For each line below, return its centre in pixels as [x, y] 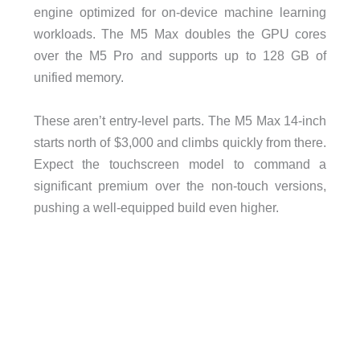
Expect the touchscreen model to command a [180, 164]
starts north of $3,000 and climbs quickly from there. [180, 142]
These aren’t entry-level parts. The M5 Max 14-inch [180, 120]
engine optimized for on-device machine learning [180, 12]
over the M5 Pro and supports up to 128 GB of [180, 56]
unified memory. [78, 78]
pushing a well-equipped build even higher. [156, 207]
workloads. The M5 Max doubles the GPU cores [180, 34]
